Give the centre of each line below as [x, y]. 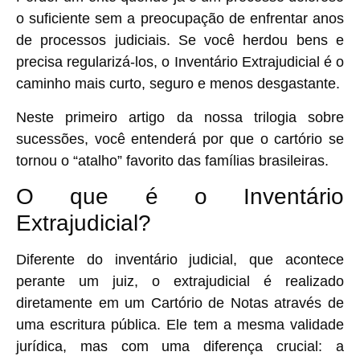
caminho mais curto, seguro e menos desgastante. [178, 84]
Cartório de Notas [209, 303]
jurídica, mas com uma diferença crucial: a [180, 347]
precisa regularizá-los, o [95, 62]
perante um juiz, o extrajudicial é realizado [180, 282]
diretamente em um [84, 303]
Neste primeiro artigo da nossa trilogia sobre [180, 117]
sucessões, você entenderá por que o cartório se [180, 139]
